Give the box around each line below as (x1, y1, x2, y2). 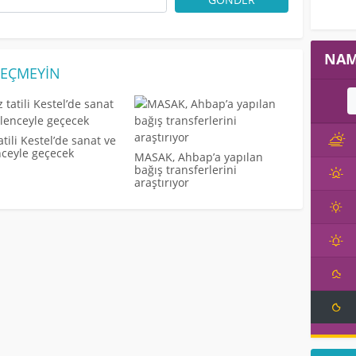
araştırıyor (134, 175, 190, 191)
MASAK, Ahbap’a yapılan (134, 149, 264, 165)
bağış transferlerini (134, 162, 238, 178)
